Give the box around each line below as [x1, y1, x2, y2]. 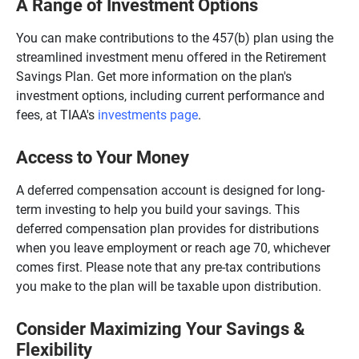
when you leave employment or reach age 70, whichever [16, 239, 330, 256]
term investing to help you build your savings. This [16, 200, 300, 217]
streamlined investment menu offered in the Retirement [16, 48, 326, 65]
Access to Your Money [16, 144, 189, 168]
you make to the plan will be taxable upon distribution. [16, 277, 321, 294]
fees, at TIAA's [16, 106, 98, 123]
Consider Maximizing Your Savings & [16, 316, 305, 340]
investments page [98, 106, 198, 123]
